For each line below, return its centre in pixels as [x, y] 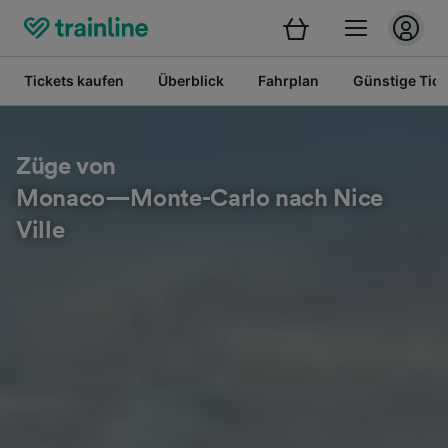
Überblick [191, 80]
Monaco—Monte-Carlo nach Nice [199, 199]
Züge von [66, 167]
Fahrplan [288, 80]
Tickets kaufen [74, 80]
